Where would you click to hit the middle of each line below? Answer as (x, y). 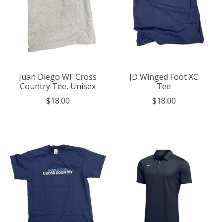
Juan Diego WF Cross (58, 77)
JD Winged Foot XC (164, 77)
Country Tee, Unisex (58, 86)
